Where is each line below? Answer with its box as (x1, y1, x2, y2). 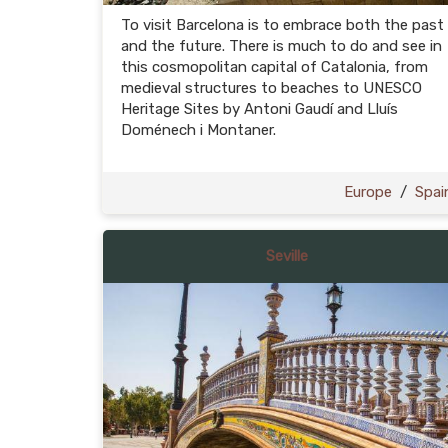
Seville (266, 247, 308, 265)
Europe (344, 183, 392, 201)
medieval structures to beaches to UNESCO (121, 79, 422, 97)
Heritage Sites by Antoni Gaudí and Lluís (121, 100, 398, 118)
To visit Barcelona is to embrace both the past (121, 16, 444, 34)
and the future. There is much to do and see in (121, 37, 442, 55)
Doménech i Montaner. (121, 121, 276, 139)
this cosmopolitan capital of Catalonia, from (121, 58, 428, 76)
